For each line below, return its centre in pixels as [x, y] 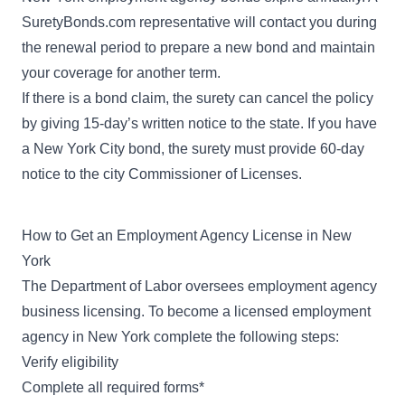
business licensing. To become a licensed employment [196, 311]
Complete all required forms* [113, 387]
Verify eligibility [70, 362]
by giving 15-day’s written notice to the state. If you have [199, 123]
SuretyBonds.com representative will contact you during [199, 22]
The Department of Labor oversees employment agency [199, 286]
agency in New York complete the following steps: [180, 336]
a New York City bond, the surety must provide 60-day [193, 148]
